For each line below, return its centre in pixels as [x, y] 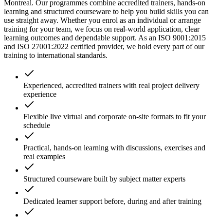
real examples [44, 156]
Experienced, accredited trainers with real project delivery [111, 85]
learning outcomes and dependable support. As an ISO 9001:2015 [105, 37]
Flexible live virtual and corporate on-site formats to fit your [115, 116]
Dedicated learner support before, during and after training [112, 201]
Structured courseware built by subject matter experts [104, 179]
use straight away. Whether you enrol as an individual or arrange [102, 20]
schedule [37, 125]
